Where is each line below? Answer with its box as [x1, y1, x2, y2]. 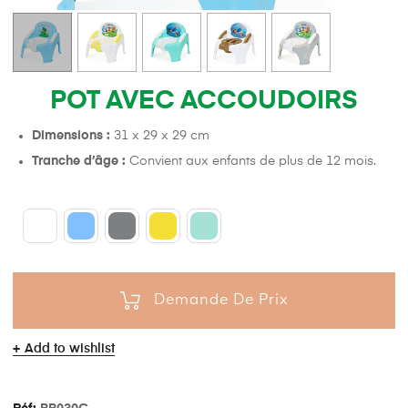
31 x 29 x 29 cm [114, 129, 209, 143]
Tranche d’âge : [32, 155, 126, 168]
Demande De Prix [153, 293, 289, 309]
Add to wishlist [25, 342, 115, 356]
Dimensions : [32, 129, 114, 143]
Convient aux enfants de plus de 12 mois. [126, 155, 376, 168]
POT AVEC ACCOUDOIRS [50, 88, 358, 115]
